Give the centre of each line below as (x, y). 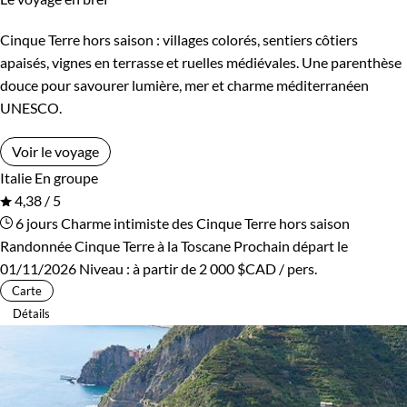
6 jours (35, 223)
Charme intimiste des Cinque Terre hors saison (205, 223)
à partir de (166, 268)
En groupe (66, 177)
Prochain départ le (291, 245)
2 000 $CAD (238, 268)
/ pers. (297, 268)
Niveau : (106, 268)
